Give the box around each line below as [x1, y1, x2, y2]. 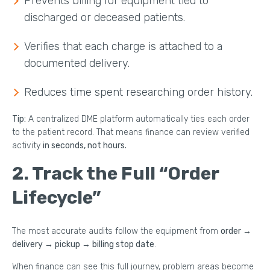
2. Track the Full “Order [12, 162, 219, 184]
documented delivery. [24, 56, 130, 70]
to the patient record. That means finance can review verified [12, 127, 250, 137]
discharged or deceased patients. [24, 10, 185, 24]
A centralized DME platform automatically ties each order [26, 113, 250, 124]
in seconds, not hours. [43, 140, 127, 151]
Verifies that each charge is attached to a [24, 39, 222, 53]
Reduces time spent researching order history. [24, 85, 253, 99]
